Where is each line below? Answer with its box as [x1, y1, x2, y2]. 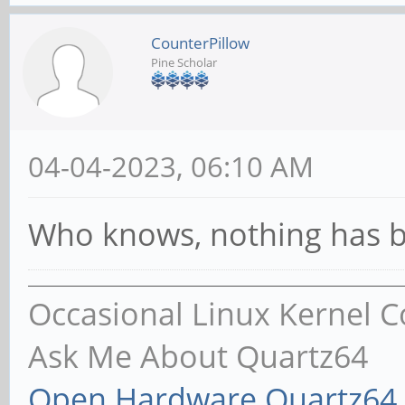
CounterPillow [151, 33, 250, 54]
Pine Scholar [151, 54, 217, 71]
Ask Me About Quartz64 [28, 335, 368, 378]
